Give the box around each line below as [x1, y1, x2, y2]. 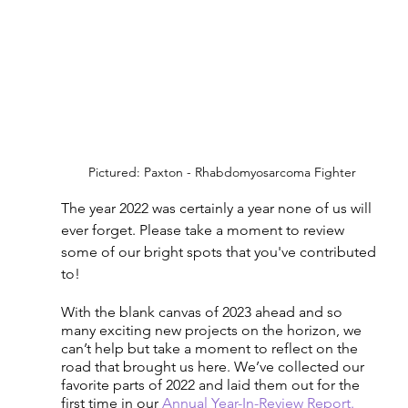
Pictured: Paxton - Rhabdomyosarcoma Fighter [87, 163, 356, 180]
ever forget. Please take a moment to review [60, 220, 348, 239]
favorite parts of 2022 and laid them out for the [60, 375, 363, 393]
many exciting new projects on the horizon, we [60, 321, 365, 339]
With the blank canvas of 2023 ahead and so [60, 302, 346, 321]
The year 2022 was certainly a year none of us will [60, 199, 375, 217]
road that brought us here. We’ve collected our [60, 357, 368, 375]
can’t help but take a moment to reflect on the [60, 339, 362, 357]
